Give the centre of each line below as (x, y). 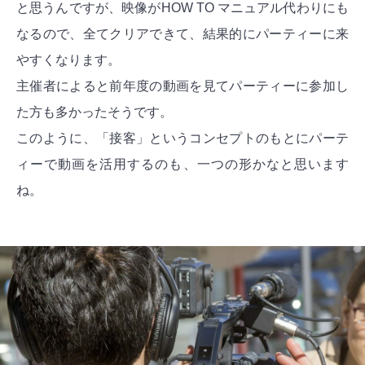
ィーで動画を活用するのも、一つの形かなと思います (182, 165)
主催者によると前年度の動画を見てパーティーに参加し (182, 86)
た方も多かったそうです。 (95, 112)
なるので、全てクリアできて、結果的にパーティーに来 (182, 34)
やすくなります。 (68, 60)
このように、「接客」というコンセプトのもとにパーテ (182, 139)
